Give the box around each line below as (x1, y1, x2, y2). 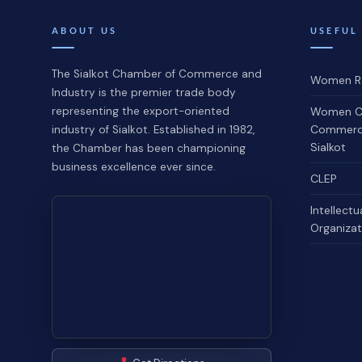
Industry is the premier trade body (52, 85, 236, 99)
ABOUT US (52, 24, 118, 36)
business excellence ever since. (52, 159, 216, 174)
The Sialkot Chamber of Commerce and (52, 66, 262, 81)
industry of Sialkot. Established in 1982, (52, 122, 255, 137)
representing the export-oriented (52, 103, 229, 118)
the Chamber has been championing (52, 141, 246, 155)
